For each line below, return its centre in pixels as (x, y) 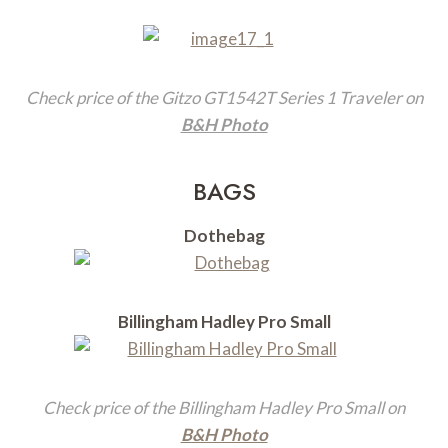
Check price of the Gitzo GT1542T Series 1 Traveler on (224, 98)
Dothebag (224, 236)
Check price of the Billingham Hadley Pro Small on (224, 408)
